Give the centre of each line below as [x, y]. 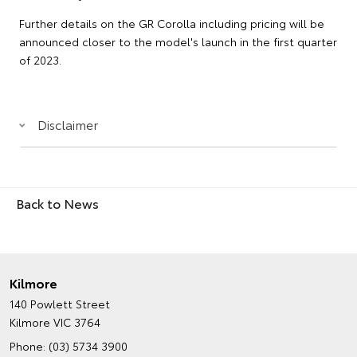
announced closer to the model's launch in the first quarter [178, 41]
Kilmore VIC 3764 [55, 322]
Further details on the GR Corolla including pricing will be [172, 23]
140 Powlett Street [60, 303]
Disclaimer [68, 124]
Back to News [57, 202]
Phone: [29, 345]
